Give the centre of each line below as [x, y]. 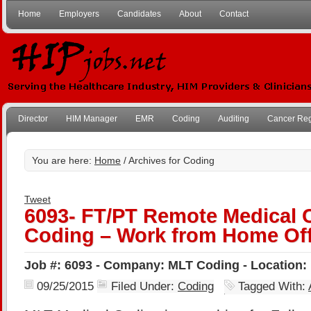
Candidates [139, 14]
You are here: [63, 160]
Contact [234, 14]
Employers [79, 14]
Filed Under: [144, 286]
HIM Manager [92, 119]
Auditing [234, 119]
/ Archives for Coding [168, 160]
